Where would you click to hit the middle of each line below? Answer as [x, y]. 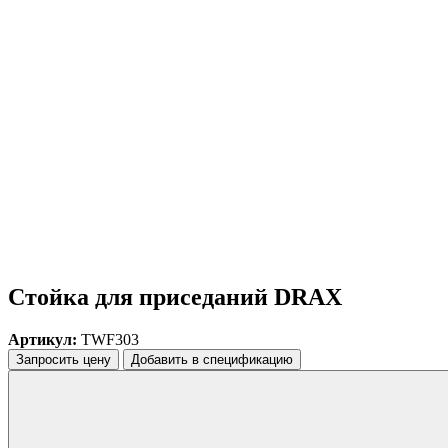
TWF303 [108, 339]
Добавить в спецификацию [212, 359]
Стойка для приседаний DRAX [175, 296]
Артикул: [42, 339]
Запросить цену [63, 359]
